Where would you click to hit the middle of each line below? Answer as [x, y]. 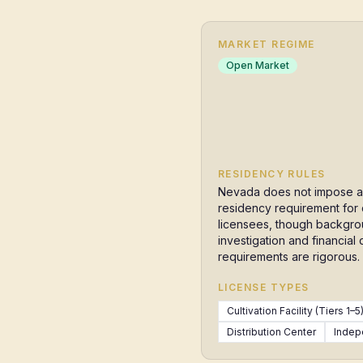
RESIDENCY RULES [272, 174]
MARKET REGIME [267, 44]
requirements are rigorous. [289, 256]
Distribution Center [271, 332]
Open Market [258, 65]
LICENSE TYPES [264, 287]
